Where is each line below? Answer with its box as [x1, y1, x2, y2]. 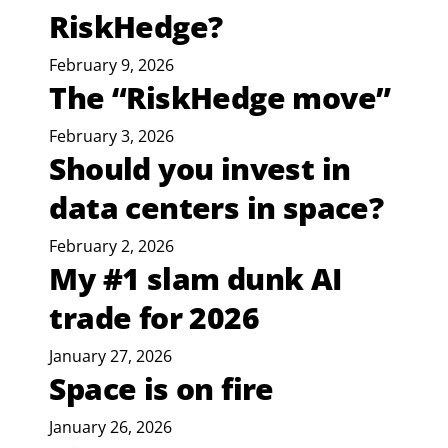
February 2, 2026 [49, 235, 175, 258]
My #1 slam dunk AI [49, 258, 342, 300]
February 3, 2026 [49, 125, 175, 148]
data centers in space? [49, 187, 384, 229]
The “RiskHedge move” [49, 77, 391, 119]
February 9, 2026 [49, 54, 175, 77]
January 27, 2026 [49, 345, 173, 368]
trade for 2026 [49, 297, 260, 339]
